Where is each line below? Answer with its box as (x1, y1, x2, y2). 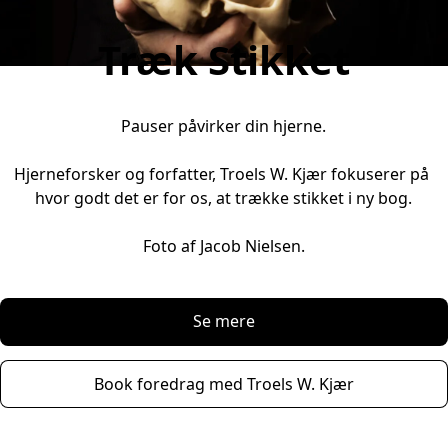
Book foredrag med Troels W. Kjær (93, 372, 354, 395)
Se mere (192, 310, 255, 333)
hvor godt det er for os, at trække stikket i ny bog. (35, 186, 413, 209)
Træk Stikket (97, 31, 350, 87)
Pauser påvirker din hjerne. (121, 114, 327, 137)
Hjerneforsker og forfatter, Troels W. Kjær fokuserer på (14, 162, 430, 185)
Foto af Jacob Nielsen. (142, 234, 305, 257)
